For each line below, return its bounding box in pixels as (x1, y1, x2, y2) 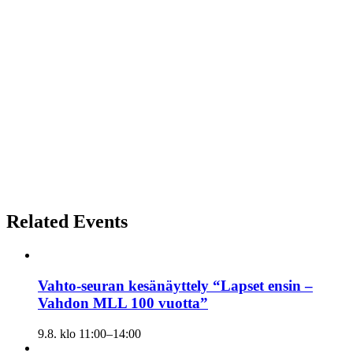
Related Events (6, 211, 128, 232)
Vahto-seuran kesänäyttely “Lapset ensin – (38, 277, 313, 295)
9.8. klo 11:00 (38, 326, 106, 340)
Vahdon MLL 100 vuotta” (38, 295, 208, 312)
